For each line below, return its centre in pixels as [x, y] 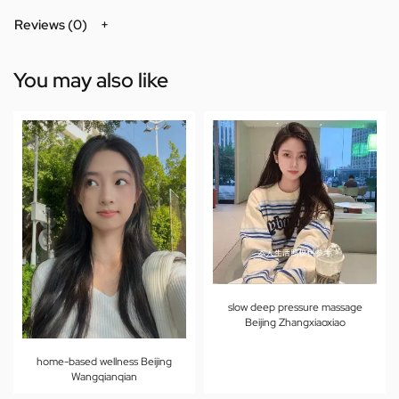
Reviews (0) [51, 24]
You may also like [91, 81]
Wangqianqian [104, 377]
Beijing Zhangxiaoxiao [295, 323]
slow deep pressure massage [295, 308]
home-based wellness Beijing [104, 362]
